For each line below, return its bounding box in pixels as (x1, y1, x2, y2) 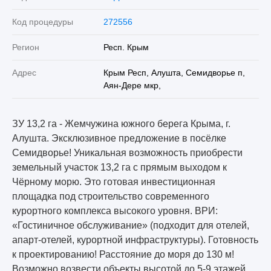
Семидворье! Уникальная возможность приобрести (12, 148, 243, 158)
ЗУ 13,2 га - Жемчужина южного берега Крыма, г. (12, 119, 230, 129)
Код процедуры (12, 17, 73, 27)
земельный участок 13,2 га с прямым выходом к (12, 162, 227, 173)
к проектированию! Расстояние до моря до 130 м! (12, 249, 234, 260)
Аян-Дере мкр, (103, 80, 161, 91)
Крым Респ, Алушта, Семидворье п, (103, 68, 245, 78)
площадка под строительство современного (12, 191, 209, 202)
